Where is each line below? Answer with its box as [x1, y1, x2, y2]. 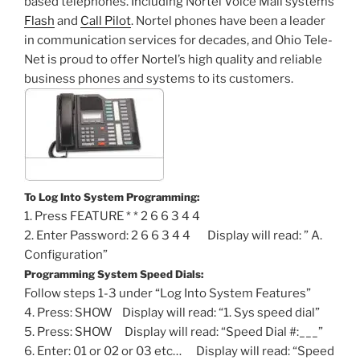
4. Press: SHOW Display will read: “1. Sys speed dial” [24, 305, 320, 320]
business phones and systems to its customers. [24, 71, 293, 86]
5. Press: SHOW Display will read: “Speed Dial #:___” [24, 324, 325, 339]
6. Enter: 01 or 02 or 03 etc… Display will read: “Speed [24, 343, 334, 358]
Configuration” [24, 247, 108, 262]
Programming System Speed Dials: [24, 267, 203, 280]
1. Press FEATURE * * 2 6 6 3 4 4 [24, 208, 200, 223]
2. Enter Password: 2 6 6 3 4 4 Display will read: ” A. [24, 227, 322, 243]
